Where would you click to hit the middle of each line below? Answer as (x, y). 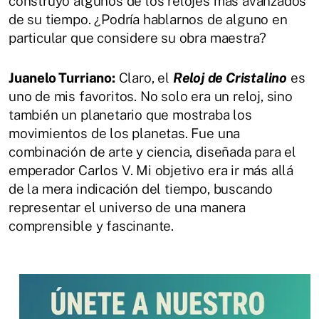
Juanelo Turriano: (62, 77)
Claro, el (144, 77)
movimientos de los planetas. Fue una (125, 133)
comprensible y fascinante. (91, 225)
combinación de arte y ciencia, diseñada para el (153, 151)
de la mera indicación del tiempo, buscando (141, 188)
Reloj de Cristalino (230, 77)
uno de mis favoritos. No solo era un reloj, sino (151, 96)
